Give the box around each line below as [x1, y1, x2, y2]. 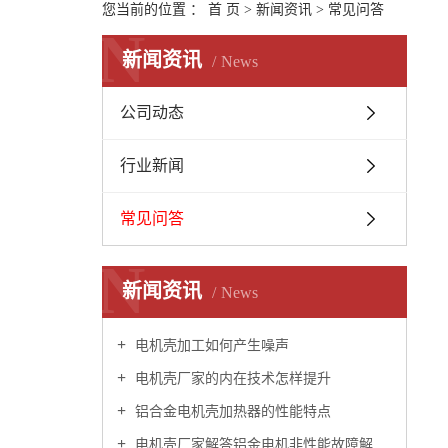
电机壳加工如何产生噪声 [131, 338, 289, 353]
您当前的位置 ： [102, 2, 208, 17]
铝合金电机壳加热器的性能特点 [131, 404, 331, 419]
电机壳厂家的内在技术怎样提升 [131, 371, 331, 386]
